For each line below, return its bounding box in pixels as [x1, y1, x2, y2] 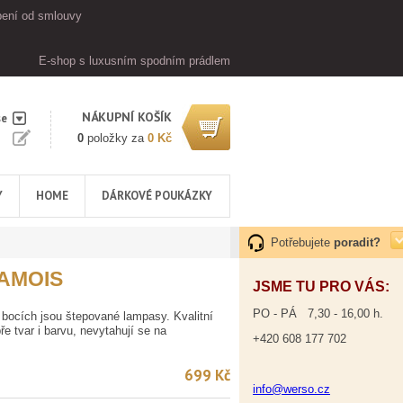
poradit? [334, 236, 381, 249]
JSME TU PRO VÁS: [253, 279, 390, 294]
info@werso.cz [253, 382, 330, 396]
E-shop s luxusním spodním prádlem [39, 54, 230, 67]
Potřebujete [271, 236, 334, 249]
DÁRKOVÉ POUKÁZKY [102, 188, 212, 203]
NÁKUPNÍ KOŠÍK [82, 109, 172, 125]
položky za [84, 131, 148, 145]
